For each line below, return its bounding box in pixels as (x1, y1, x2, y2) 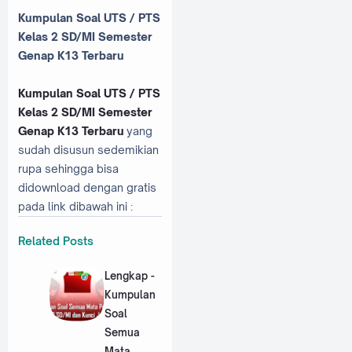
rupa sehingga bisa (18, 161, 119, 175)
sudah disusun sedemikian (18, 142, 159, 156)
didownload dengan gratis (18, 180, 156, 194)
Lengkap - (104, 269, 155, 282)
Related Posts (18, 234, 93, 248)
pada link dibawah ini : (18, 199, 133, 213)
